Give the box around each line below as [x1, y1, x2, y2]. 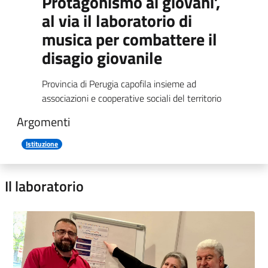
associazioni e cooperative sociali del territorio [42, 91, 221, 105]
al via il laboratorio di [42, 8, 192, 33]
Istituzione [26, 138, 59, 150]
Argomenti [17, 112, 70, 131]
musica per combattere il [42, 26, 217, 52]
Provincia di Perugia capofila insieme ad [42, 77, 196, 91]
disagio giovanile [42, 45, 162, 71]
